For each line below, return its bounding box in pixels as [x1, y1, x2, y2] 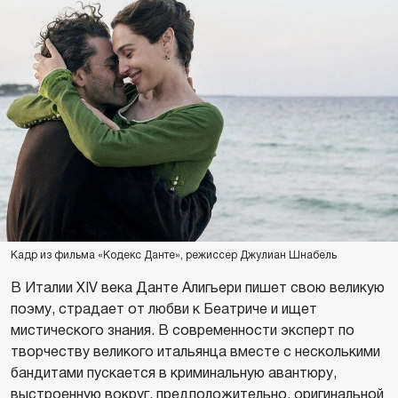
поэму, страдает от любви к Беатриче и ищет [11, 301, 317, 317]
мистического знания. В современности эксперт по [11, 322, 354, 338]
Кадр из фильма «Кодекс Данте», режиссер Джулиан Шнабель [11, 249, 337, 262]
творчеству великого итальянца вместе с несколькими [11, 344, 380, 360]
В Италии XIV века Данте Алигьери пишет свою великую [11, 280, 385, 296]
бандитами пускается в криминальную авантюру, [11, 365, 337, 381]
